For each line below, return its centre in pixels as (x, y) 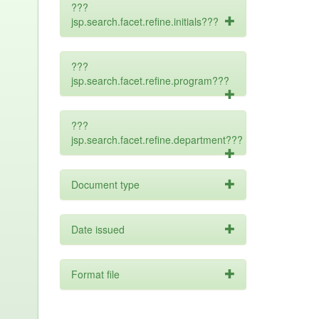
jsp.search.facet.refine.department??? (157, 140)
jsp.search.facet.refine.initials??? (145, 21)
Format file (95, 274)
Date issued (98, 229)
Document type (105, 184)
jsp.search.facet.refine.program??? (150, 80)
